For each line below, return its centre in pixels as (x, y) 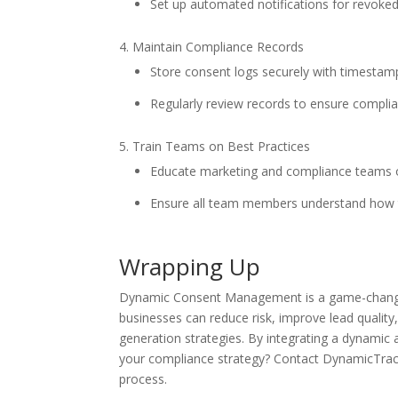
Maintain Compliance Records (219, 47)
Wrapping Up (190, 267)
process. (143, 379)
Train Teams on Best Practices (222, 147)
